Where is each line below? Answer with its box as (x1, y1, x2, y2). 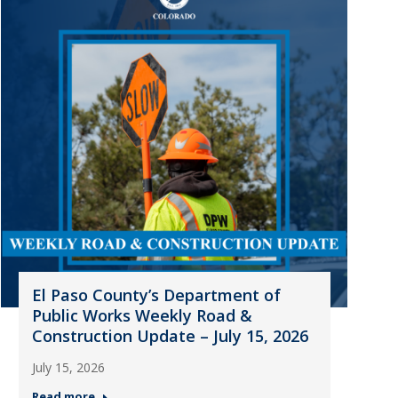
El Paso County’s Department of (31, 284, 281, 306)
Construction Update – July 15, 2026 (31, 325, 308, 346)
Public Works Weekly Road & (31, 305, 252, 326)
